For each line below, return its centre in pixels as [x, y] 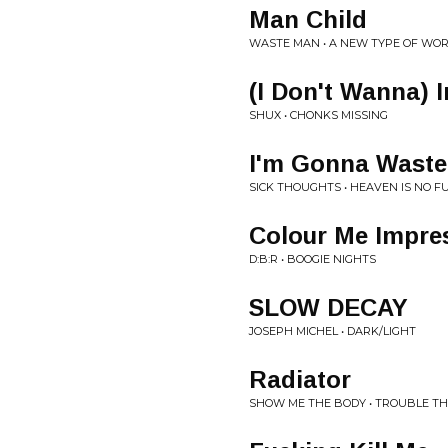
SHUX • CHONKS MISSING [318, 115]
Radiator [300, 379]
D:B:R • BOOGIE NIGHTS [312, 259]
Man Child [308, 19]
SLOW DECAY [328, 307]
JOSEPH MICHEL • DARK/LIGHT [332, 331]
